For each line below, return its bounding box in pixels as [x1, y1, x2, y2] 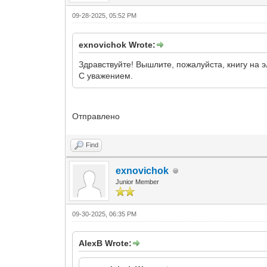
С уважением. [79, 71, 133, 80]
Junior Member [116, 178, 160, 185]
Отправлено [72, 111, 120, 121]
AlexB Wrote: [79, 238, 132, 248]
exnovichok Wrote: [79, 40, 156, 49]
